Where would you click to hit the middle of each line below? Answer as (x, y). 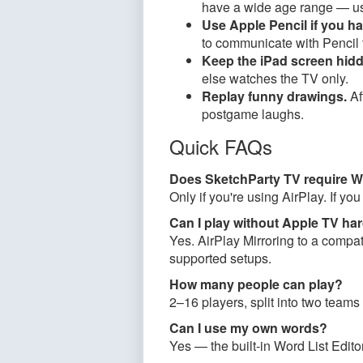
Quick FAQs (221, 146)
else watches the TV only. (275, 78)
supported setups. (220, 258)
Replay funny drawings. (274, 96)
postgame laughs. (253, 114)
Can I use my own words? (248, 328)
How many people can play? (256, 284)
